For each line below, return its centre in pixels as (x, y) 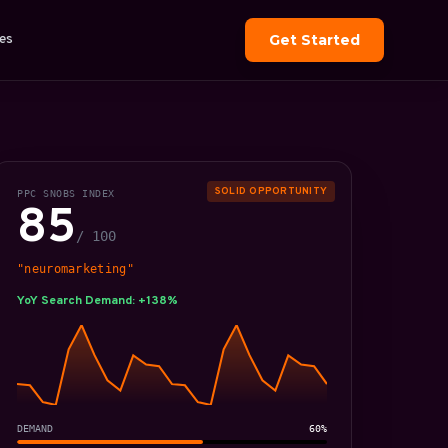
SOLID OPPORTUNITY (270, 191)
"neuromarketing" (75, 269)
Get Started (314, 40)
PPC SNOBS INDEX (66, 193)
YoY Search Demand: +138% (97, 301)
